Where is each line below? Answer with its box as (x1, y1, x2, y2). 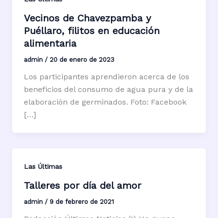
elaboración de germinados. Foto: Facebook (23, 97, 186, 107)
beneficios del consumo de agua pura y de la (23, 84, 193, 94)
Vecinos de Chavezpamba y (23, 12, 151, 24)
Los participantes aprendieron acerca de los (23, 72, 189, 81)
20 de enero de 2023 (49, 55, 114, 63)
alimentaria (23, 37, 76, 49)
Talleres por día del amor (23, 179, 141, 191)
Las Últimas (23, 162, 62, 170)
